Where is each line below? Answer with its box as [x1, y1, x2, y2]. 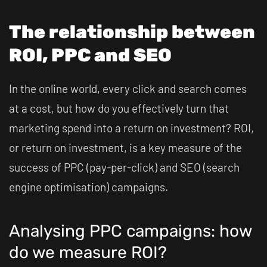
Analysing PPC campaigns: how [9, 221, 252, 241]
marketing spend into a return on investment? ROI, [9, 121, 254, 135]
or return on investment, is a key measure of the [9, 141, 242, 154]
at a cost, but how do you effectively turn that [9, 101, 229, 115]
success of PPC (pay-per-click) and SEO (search [9, 160, 240, 174]
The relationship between [9, 21, 255, 43]
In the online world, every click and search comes [9, 82, 247, 95]
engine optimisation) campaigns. [9, 180, 168, 194]
